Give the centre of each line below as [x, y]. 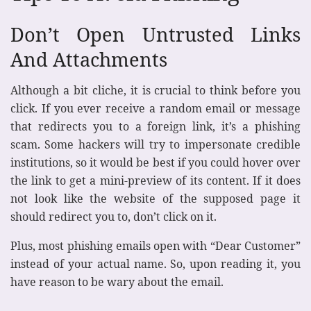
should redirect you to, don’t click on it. [114, 217]
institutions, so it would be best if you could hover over [155, 163]
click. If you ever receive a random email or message [155, 109]
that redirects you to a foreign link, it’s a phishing [155, 127]
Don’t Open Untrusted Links [155, 34]
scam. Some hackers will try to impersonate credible [155, 145]
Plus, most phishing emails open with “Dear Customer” [155, 246]
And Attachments [89, 59]
